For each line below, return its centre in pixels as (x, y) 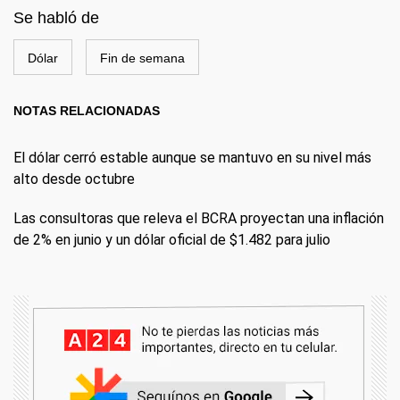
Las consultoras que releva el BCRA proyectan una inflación (199, 218)
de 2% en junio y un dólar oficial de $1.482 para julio (172, 240)
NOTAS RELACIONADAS (87, 111)
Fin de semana (142, 58)
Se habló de (56, 18)
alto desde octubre (74, 179)
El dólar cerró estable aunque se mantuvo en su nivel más (192, 158)
